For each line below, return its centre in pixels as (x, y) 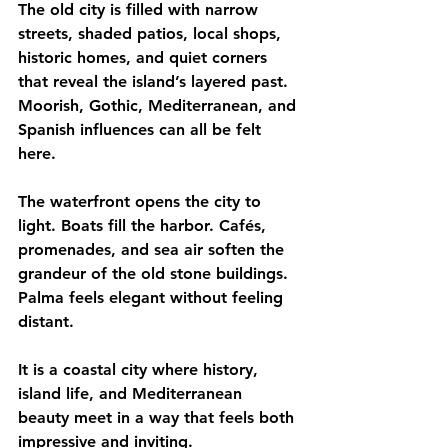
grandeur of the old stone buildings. (153, 273)
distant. (46, 321)
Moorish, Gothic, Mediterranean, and (159, 105)
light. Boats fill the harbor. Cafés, (144, 225)
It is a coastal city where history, (140, 369)
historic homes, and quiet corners (145, 57)
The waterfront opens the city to (142, 201)
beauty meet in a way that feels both (158, 417)
